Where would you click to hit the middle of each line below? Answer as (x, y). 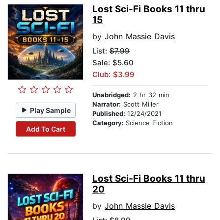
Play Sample (51, 110)
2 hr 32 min (150, 95)
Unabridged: (111, 95)
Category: (109, 123)
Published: (110, 114)
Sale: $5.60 (113, 63)
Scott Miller (140, 104)
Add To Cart (45, 129)
